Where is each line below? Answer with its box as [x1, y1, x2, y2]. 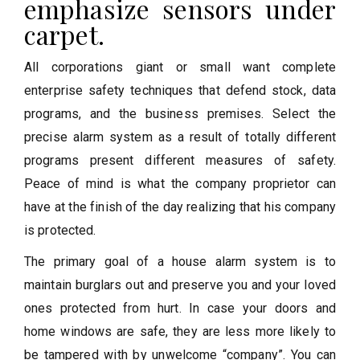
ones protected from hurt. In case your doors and [24, 301, 336, 317]
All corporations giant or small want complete [24, 59, 336, 76]
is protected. [24, 223, 96, 239]
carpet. [24, 17, 104, 52]
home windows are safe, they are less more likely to [24, 324, 336, 340]
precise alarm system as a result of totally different [24, 129, 336, 145]
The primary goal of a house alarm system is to [24, 254, 336, 270]
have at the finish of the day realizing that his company [24, 199, 336, 215]
